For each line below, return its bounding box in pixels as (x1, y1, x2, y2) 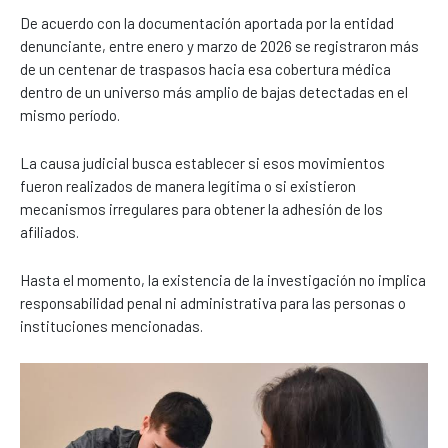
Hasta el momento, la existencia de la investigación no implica (20, 270, 426, 289)
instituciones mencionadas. (20, 316, 203, 335)
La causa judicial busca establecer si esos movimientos (20, 153, 385, 172)
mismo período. (20, 105, 120, 124)
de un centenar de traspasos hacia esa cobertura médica (20, 59, 391, 78)
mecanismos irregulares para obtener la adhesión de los (20, 199, 383, 218)
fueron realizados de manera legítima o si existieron (20, 176, 356, 195)
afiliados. (20, 222, 79, 241)
